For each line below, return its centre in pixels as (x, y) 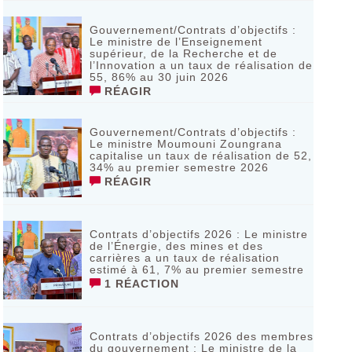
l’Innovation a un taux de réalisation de (201, 65)
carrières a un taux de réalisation (184, 258)
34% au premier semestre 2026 (179, 167)
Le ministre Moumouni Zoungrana (185, 144)
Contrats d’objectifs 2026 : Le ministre (198, 234)
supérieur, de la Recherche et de (183, 53)
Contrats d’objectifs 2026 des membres (201, 336)
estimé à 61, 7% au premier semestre (196, 269)
